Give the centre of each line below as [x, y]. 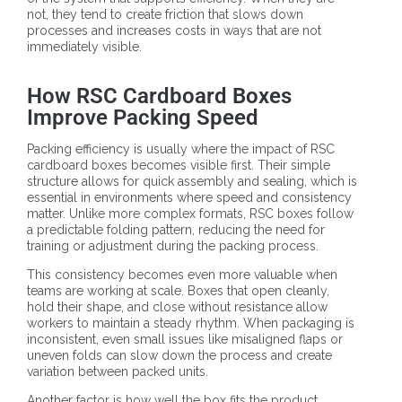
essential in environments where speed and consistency [189, 198]
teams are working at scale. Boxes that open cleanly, [178, 291]
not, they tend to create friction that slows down [165, 15]
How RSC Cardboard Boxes [159, 96]
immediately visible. [84, 47]
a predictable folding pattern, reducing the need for [176, 230]
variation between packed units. [118, 372]
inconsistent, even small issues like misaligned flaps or [185, 340]
